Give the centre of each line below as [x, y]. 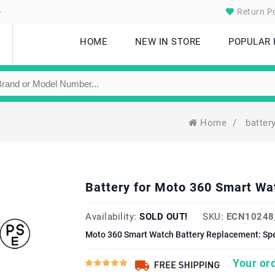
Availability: [111, 217]
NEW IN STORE [168, 42]
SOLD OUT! [164, 217]
